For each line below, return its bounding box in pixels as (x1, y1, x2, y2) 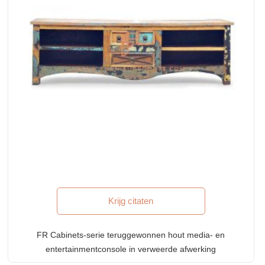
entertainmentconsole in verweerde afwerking (46, 244, 216, 254)
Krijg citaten (108, 195, 154, 206)
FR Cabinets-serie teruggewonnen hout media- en (37, 230, 225, 240)
